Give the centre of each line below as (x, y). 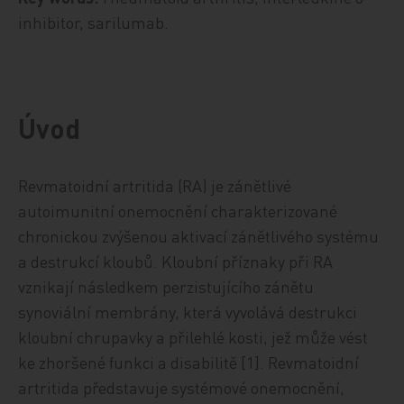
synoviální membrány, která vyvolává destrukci (188, 312)
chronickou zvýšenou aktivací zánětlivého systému (199, 236)
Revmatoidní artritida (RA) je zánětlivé (155, 185)
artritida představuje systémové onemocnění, (182, 387)
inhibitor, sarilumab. (94, 22)
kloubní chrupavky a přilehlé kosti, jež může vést (193, 337)
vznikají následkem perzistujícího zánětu (166, 286)
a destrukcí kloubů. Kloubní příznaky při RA (176, 261)
